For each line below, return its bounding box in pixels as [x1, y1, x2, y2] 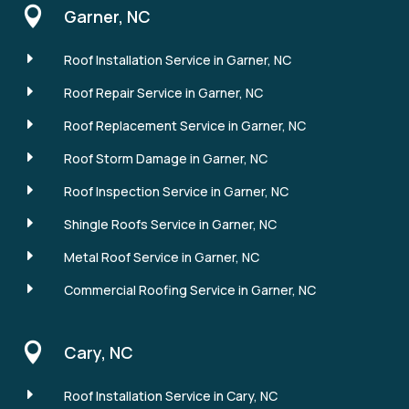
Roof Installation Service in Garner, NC [63, 50, 291, 68]
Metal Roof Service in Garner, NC [63, 247, 259, 266]
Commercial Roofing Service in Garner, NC [63, 280, 316, 299]
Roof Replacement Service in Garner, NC [63, 116, 306, 134]
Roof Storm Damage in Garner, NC [63, 149, 267, 167]
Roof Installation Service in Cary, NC [63, 386, 278, 404]
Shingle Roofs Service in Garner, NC [63, 215, 277, 233]
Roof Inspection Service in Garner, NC [63, 182, 288, 200]
